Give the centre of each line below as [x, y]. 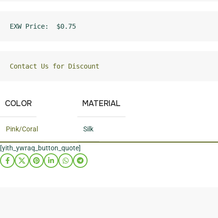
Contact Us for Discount [54, 66]
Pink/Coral [22, 129]
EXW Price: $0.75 [43, 27]
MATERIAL [102, 104]
